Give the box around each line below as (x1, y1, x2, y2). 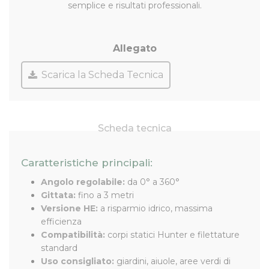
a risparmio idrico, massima (98, 202, 213, 214)
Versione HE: (41, 202, 98, 214)
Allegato (112, 42, 157, 54)
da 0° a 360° (125, 176, 180, 187)
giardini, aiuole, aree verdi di (114, 255, 231, 267)
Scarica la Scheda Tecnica (41, 68, 163, 80)
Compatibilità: (41, 229, 105, 240)
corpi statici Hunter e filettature (105, 229, 240, 240)
